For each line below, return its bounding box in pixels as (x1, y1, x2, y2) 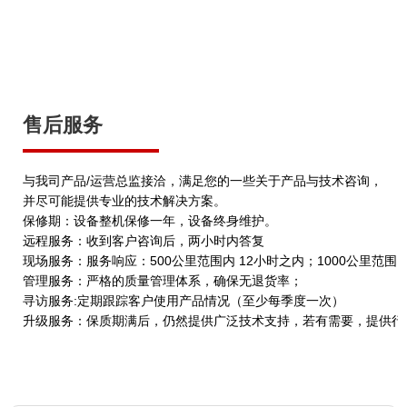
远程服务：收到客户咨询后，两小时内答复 (23, 233, 264, 249)
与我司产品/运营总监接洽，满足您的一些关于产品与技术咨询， (23, 174, 382, 189)
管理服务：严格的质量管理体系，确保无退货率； (23, 273, 303, 289)
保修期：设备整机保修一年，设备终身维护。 (23, 213, 277, 229)
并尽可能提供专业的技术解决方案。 (23, 194, 226, 209)
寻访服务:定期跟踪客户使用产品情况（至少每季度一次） (23, 293, 344, 309)
